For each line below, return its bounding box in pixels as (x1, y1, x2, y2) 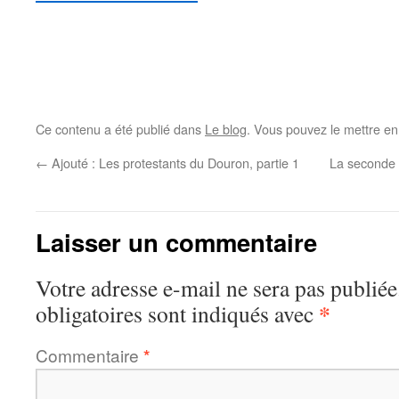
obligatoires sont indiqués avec (36, 298, 319, 329)
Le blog (205, 119, 247, 138)
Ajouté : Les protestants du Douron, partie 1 (48, 153, 299, 172)
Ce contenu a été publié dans (36, 119, 205, 138)
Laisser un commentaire (36, 224, 317, 259)
